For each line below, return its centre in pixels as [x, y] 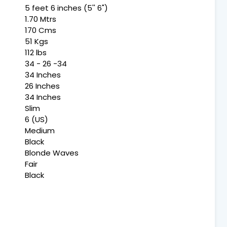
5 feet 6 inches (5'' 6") [66, 8]
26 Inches [42, 86]
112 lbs [36, 53]
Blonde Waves [52, 153]
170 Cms [41, 30]
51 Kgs [36, 42]
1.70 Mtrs [41, 19]
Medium [40, 131]
